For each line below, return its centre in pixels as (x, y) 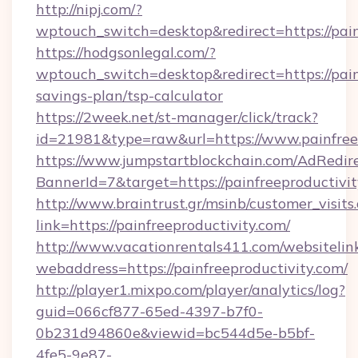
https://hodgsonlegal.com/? (126, 52)
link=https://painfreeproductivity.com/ (163, 225)
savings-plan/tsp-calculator (129, 95)
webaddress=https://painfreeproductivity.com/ (192, 268)
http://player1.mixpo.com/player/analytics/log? (191, 290)
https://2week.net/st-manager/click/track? (177, 117)
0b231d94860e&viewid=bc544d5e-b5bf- (175, 333)
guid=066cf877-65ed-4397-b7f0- (149, 311)
